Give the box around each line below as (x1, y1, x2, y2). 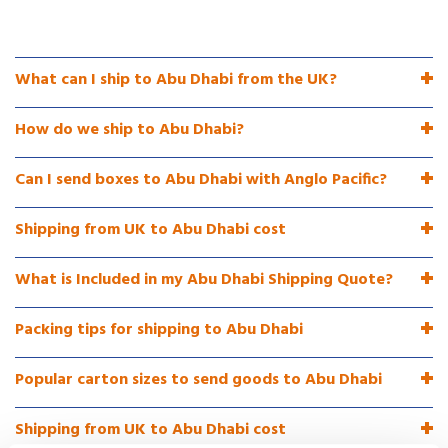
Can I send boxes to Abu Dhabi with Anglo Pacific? (15, 166, 387, 193)
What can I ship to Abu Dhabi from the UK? (15, 66, 337, 93)
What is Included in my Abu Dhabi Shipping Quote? (15, 266, 393, 293)
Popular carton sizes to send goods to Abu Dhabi (15, 366, 382, 393)
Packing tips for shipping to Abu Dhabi (15, 316, 303, 343)
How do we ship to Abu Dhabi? (15, 116, 244, 143)
